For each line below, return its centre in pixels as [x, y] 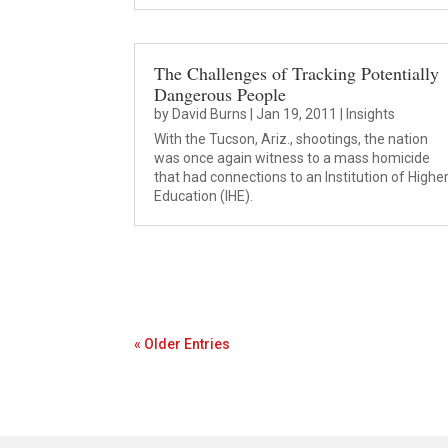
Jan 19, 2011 [297, 113]
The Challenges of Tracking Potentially [297, 72]
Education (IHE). [204, 195]
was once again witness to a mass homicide [292, 157]
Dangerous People [220, 93]
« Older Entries [182, 343]
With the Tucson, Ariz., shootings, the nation [291, 138]
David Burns [210, 113]
